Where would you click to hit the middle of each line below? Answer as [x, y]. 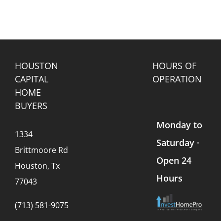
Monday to [179, 125]
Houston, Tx [37, 166]
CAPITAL [32, 79]
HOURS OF [174, 65]
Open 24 [174, 160]
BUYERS [31, 105]
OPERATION [177, 79]
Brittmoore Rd [41, 150]
